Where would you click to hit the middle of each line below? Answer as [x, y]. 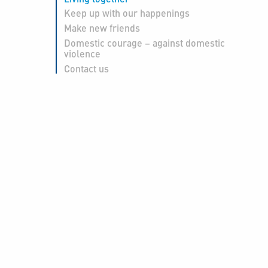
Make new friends [102, 28]
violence [82, 54]
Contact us [86, 69]
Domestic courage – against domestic [144, 43]
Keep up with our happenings [127, 13]
